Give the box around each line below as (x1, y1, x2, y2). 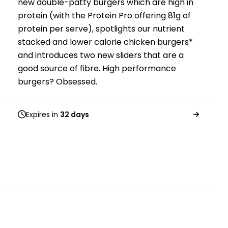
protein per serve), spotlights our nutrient (17, 22, 185, 35)
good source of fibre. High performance (17, 62, 176, 74)
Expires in (25, 109, 60, 120)
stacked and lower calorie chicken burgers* (17, 36, 193, 48)
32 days (60, 109, 89, 120)
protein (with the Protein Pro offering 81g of (17, 9, 191, 21)
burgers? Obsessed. (17, 75, 97, 88)
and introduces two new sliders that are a (17, 49, 184, 61)
